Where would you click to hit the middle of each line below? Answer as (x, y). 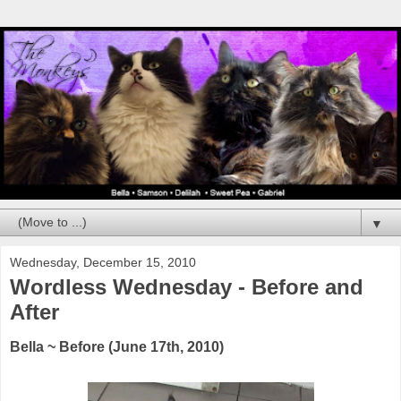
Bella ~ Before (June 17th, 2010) (117, 347)
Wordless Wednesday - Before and (187, 286)
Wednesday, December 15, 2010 (103, 262)
